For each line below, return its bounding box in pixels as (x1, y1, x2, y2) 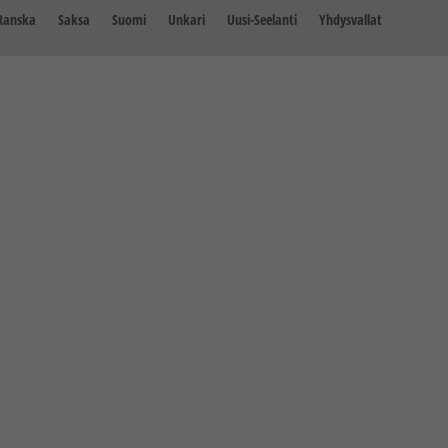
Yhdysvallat (319, 10, 382, 29)
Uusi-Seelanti (227, 10, 297, 29)
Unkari (168, 10, 205, 29)
